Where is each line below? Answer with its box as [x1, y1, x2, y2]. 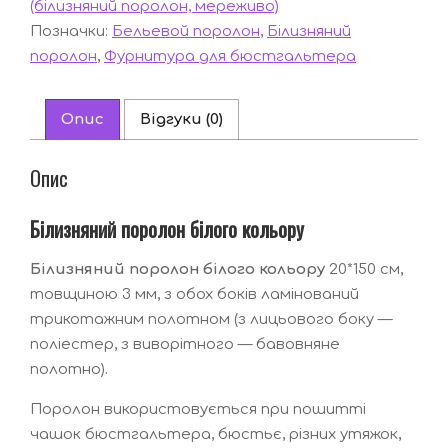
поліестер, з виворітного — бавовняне [30, 335, 340, 353]
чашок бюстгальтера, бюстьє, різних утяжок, [30, 425, 401, 443]
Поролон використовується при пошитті [30, 400, 366, 418]
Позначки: [30, 22, 112, 40]
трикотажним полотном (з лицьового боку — [30, 310, 392, 328]
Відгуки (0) [140, 111, 223, 129]
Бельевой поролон [112, 22, 260, 40]
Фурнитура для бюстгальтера [104, 47, 356, 65]
